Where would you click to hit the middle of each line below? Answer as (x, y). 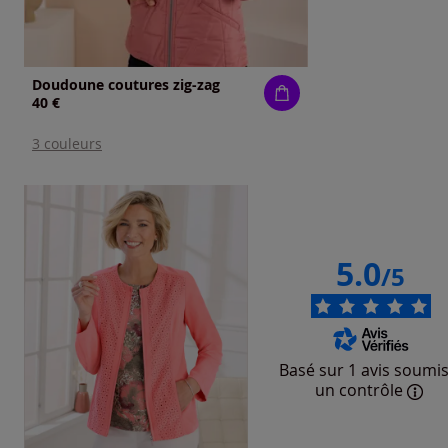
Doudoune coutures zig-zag (126, 85)
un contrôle (358, 389)
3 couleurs (67, 144)
